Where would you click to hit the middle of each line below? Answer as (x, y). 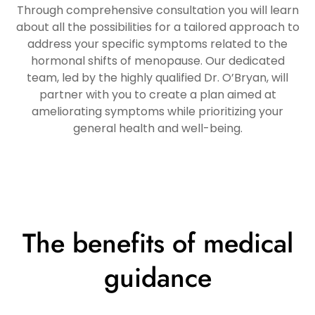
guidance (157, 278)
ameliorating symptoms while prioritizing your (157, 112)
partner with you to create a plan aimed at (157, 95)
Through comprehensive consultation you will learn (157, 11)
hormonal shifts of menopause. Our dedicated (157, 61)
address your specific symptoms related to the (157, 44)
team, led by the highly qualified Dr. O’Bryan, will (157, 78)
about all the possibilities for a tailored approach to (157, 27)
